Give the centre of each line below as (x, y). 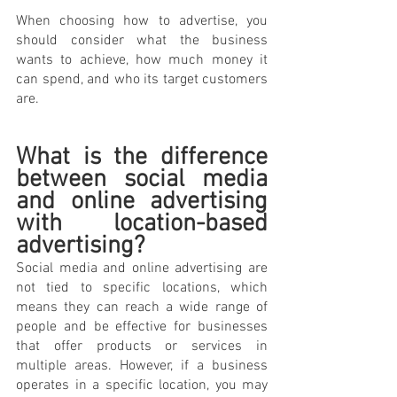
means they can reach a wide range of (142, 307)
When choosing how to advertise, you (142, 21)
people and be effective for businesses (142, 327)
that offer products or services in (142, 346)
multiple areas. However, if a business (142, 366)
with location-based (142, 224)
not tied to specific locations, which (142, 288)
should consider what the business (142, 40)
